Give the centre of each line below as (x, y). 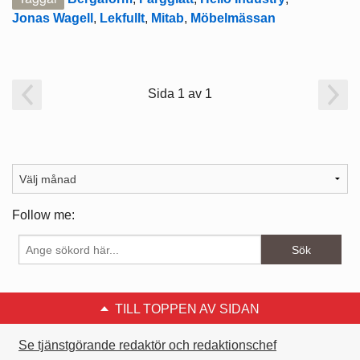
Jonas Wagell (53, 18)
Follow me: (43, 215)
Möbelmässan (233, 18)
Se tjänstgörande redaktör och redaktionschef (147, 346)
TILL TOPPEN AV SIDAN (187, 309)
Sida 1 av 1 (180, 93)
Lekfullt (122, 18)
